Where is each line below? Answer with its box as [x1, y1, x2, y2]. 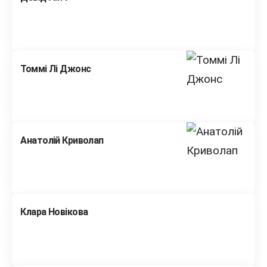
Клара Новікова [20, 206, 88, 218]
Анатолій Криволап [20, 135, 104, 147]
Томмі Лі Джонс [20, 63, 91, 75]
